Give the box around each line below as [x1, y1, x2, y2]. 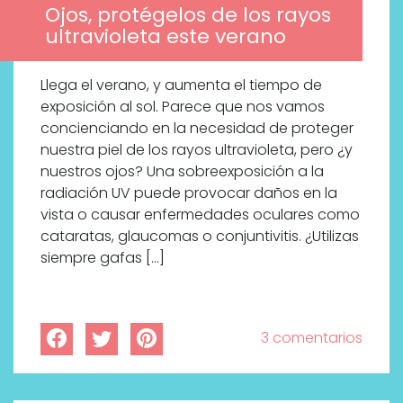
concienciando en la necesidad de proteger [40, 118, 354, 139]
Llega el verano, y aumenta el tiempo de [40, 75, 322, 96]
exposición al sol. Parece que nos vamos [40, 96, 325, 118]
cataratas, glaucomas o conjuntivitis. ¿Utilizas [40, 226, 359, 247]
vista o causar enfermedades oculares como [40, 204, 360, 226]
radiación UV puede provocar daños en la [40, 183, 337, 204]
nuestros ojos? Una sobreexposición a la [40, 161, 324, 183]
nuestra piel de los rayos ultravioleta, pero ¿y [40, 139, 353, 161]
